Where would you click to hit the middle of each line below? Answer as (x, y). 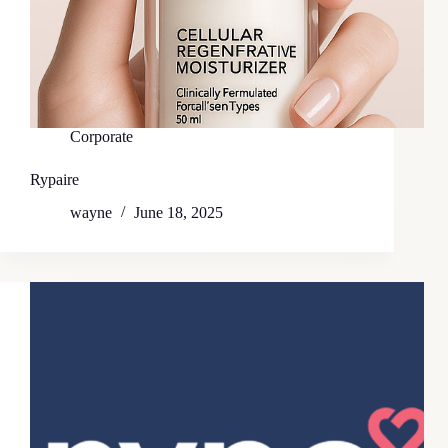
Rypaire (54, 180)
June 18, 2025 (178, 213)
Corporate (101, 137)
